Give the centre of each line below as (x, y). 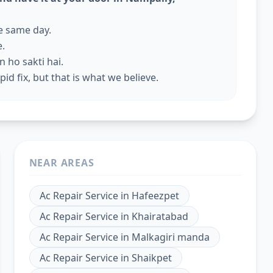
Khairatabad (160, 216)
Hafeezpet (155, 196)
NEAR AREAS (62, 163)
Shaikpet (151, 258)
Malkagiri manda (170, 237)
